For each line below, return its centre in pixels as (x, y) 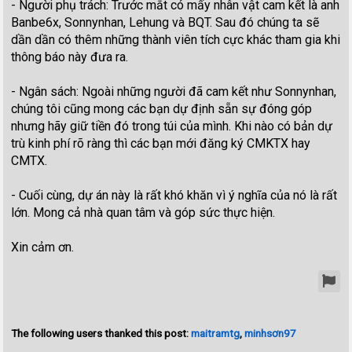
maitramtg (216, 334)
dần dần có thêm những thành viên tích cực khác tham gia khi (176, 40)
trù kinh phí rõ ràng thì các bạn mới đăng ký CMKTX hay (161, 144)
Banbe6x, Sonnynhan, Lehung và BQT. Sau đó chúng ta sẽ (165, 23)
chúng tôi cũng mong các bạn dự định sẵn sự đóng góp (162, 109)
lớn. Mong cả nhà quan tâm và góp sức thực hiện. (143, 213)
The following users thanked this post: (101, 334)
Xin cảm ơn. (43, 247)
